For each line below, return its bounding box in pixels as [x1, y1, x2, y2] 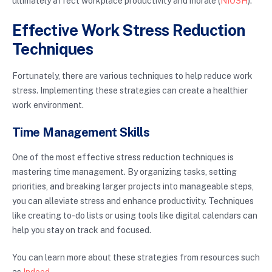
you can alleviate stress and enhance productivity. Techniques [12, 196, 254, 206]
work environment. [12, 100, 84, 110]
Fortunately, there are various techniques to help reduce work [12, 71, 253, 81]
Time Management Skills [12, 125, 150, 140]
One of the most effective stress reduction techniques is [12, 152, 234, 163]
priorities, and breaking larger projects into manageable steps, [12, 182, 254, 192]
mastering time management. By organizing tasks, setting [12, 167, 237, 177]
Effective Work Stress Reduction [12, 20, 245, 39]
